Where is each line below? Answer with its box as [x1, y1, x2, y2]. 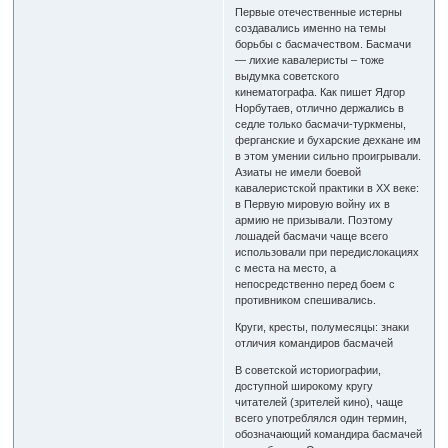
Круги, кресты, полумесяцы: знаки [235, 320, 410, 333]
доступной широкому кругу [235, 379, 374, 392]
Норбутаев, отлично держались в [235, 101, 405, 114]
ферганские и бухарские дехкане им [235, 133, 422, 146]
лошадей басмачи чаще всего [235, 229, 389, 242]
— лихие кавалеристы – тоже [235, 53, 385, 66]
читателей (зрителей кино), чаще [235, 395, 404, 408]
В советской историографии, [235, 363, 382, 376]
